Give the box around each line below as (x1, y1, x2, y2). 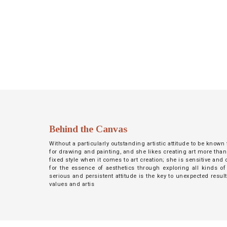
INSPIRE (15, 27, 41, 35)
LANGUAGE (15, 105, 52, 113)
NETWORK (15, 2, 50, 10)
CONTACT (15, 79, 48, 87)
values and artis (49, 180, 95, 187)
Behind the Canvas (49, 123, 128, 134)
